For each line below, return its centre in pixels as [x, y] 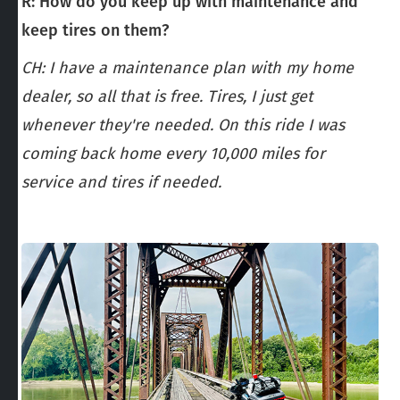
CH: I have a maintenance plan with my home [187, 68]
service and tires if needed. [121, 183]
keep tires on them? [95, 31]
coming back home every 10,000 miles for [173, 154]
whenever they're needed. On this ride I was [183, 125]
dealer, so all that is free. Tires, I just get [167, 97]
